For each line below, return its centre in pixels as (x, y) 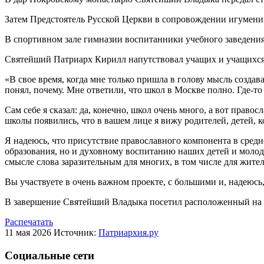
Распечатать (29, 222)
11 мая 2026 (28, 232)
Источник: (76, 232)
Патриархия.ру (128, 232)
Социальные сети (49, 255)
